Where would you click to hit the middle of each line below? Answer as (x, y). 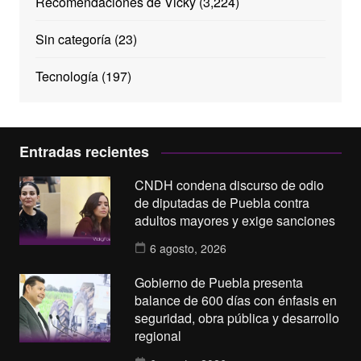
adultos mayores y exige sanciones (235, 221)
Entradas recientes (84, 152)
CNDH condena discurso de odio (230, 185)
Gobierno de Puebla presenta (219, 283)
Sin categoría (73, 39)
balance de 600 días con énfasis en (236, 301)
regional (158, 336)
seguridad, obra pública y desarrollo (237, 318)
